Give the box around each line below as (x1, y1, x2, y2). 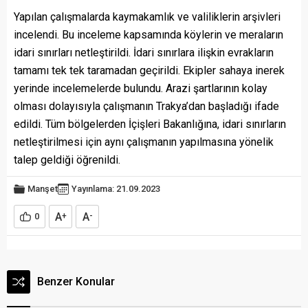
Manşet (27, 184, 58, 195)
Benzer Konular (37, 275, 115, 289)
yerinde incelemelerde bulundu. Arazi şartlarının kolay (14, 82, 267, 96)
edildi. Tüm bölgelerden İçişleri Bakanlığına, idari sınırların (14, 118, 286, 131)
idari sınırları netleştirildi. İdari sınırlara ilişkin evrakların (14, 46, 274, 60)
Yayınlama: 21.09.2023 (71, 184, 160, 195)
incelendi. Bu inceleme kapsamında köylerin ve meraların (14, 28, 283, 42)
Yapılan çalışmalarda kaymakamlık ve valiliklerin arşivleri (14, 10, 280, 24)
